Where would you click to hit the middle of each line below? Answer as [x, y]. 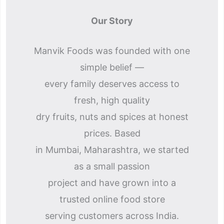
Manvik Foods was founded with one [112, 51]
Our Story [112, 21]
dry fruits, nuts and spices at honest [112, 117]
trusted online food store [112, 199]
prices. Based [112, 133]
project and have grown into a [112, 183]
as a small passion [112, 166]
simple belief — [112, 67]
